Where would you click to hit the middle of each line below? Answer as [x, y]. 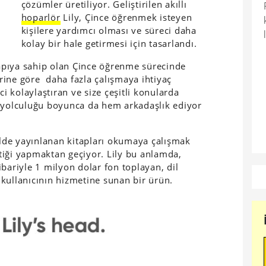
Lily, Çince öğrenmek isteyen [126, 17]
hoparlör [41, 17]
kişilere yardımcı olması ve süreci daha [109, 30]
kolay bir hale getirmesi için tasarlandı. [109, 43]
